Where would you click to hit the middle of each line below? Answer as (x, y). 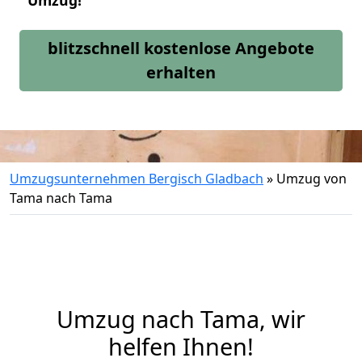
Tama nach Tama (61, 198)
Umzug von (311, 179)
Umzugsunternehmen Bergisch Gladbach (137, 179)
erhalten (181, 72)
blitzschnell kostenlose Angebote (181, 48)
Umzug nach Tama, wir (181, 319)
